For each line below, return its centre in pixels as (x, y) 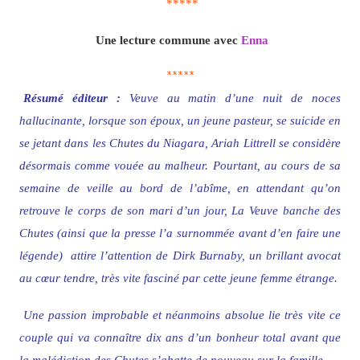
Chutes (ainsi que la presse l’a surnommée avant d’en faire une (180, 233)
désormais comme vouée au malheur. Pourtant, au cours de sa (180, 166)
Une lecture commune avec (168, 40)
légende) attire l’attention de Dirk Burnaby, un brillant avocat (180, 256)
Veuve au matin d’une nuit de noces (231, 98)
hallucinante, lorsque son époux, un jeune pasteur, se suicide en (180, 121)
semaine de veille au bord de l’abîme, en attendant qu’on (180, 188)
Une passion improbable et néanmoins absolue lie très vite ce (182, 315)
